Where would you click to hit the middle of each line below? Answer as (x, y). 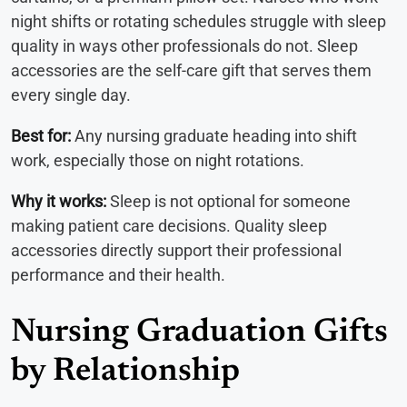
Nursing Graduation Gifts (199, 334)
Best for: (41, 136)
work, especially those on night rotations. (158, 161)
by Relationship (125, 373)
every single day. (71, 95)
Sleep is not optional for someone (228, 202)
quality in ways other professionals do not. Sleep (184, 46)
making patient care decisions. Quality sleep (169, 226)
